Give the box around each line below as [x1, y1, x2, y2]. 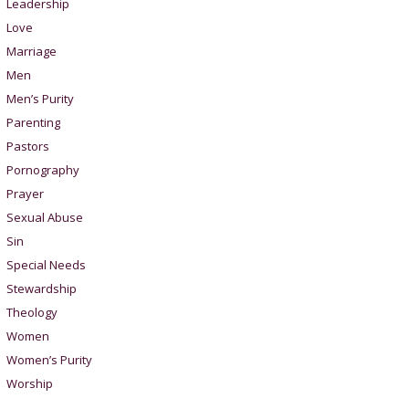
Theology [5, 304, 58, 320]
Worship [5, 375, 53, 392]
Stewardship [5, 280, 77, 297]
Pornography [5, 162, 79, 178]
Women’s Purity [5, 351, 92, 368]
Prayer [5, 185, 44, 202]
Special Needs [5, 257, 86, 273]
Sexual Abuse [5, 209, 83, 225]
